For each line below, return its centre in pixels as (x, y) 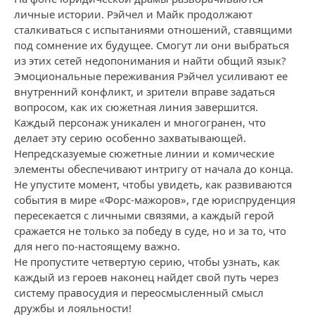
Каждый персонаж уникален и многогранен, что (140, 122)
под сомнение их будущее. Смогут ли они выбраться (152, 45)
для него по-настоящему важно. (97, 246)
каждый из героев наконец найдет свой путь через (146, 277)
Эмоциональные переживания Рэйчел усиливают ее (151, 76)
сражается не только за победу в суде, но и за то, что (150, 231)
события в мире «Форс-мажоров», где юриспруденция (155, 200)
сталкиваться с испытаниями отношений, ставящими (153, 30)
